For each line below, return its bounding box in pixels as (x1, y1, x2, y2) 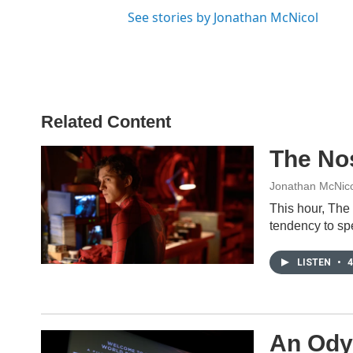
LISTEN (297, 257, 333, 268)
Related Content (41, 112, 171, 132)
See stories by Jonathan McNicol (128, 9, 318, 26)
